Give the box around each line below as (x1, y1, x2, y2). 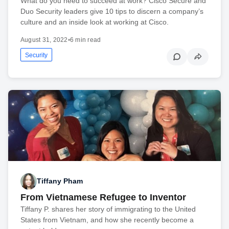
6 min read (70, 36, 101, 44)
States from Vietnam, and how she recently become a (20, 215, 194, 224)
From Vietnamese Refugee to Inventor (20, 192, 186, 202)
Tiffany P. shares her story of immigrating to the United (20, 204, 196, 213)
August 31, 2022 (20, 36, 68, 44)
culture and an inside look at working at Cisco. (20, 18, 169, 27)
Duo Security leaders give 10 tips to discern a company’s (20, 7, 203, 16)
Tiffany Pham (37, 177, 83, 186)
